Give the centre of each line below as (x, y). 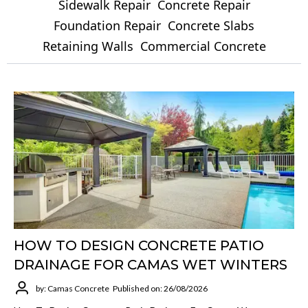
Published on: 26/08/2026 (160, 288)
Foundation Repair (107, 25)
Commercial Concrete (203, 46)
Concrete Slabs (211, 25)
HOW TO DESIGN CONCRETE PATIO (139, 245)
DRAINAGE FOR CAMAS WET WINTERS (151, 265)
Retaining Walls (88, 46)
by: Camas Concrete (73, 288)
